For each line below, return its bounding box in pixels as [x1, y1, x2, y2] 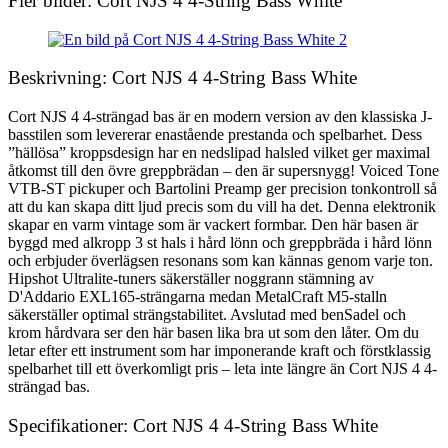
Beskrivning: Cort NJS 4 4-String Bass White [8, 67, 357, 89]
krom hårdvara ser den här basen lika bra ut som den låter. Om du [8, 324, 419, 342]
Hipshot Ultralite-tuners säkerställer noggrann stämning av [8, 270, 374, 288]
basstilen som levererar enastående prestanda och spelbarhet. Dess [8, 126, 422, 144]
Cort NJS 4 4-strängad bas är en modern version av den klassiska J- [8, 108, 432, 126]
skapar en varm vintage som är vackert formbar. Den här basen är [8, 216, 418, 234]
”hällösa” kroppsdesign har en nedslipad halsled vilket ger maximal [8, 144, 430, 162]
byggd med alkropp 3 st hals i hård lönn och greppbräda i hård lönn [8, 234, 432, 252]
